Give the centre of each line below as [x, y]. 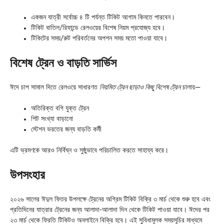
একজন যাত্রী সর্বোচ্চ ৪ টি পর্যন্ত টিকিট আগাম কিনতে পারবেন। [103, 17]
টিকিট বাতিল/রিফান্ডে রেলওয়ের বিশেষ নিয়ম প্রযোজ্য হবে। [98, 28]
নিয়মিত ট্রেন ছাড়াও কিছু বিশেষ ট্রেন [140, 87]
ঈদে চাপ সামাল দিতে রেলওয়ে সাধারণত [55, 87]
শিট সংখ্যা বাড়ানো [52, 119]
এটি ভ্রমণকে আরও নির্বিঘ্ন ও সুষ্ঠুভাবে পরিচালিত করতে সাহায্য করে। [89, 150]
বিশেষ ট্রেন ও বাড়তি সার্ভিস [63, 63]
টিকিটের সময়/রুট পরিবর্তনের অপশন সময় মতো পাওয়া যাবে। [99, 38]
